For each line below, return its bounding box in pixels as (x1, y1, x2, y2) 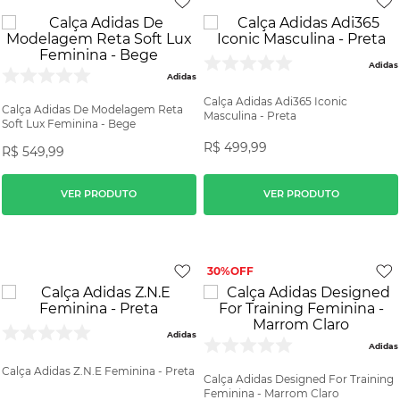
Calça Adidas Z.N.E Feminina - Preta (2, 363, 195, 378)
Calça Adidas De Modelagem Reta (2, 102, 183, 116)
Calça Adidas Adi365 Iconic (204, 94, 348, 108)
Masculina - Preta (204, 108, 297, 122)
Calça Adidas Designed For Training (204, 371, 395, 386)
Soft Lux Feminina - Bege (2, 116, 136, 130)
